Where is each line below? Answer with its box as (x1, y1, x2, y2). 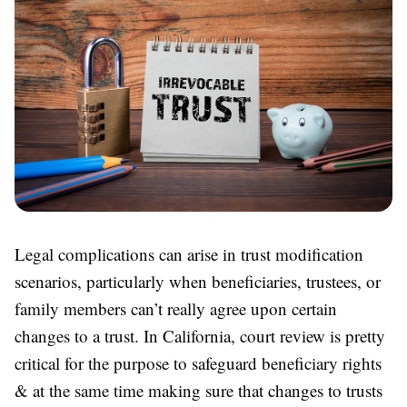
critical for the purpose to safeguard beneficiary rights (15, 352, 382, 375)
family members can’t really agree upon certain (15, 297, 337, 321)
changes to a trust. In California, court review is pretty (15, 324, 385, 348)
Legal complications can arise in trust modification (15, 243, 363, 266)
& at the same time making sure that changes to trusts (15, 379, 382, 402)
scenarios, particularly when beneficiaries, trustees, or (15, 270, 381, 293)
